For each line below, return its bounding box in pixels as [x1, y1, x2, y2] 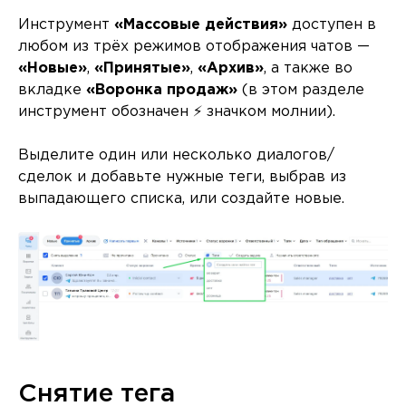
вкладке [18, 82, 86, 97]
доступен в [287, 17, 376, 32]
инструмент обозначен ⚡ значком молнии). [18, 104, 335, 119]
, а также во [264, 61, 353, 75]
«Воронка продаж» [86, 82, 237, 97]
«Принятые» [94, 61, 190, 75]
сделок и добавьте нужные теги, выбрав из [18, 169, 346, 184]
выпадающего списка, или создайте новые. [18, 191, 344, 206]
